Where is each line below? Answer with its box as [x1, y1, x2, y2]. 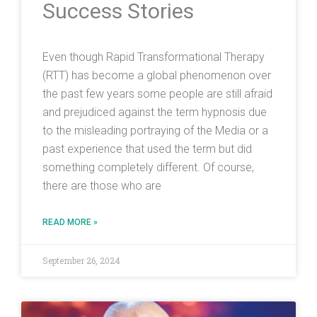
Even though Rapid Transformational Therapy [42, 50, 265, 64]
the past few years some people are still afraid [42, 87, 272, 101]
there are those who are [42, 179, 161, 193]
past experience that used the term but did [42, 142, 252, 156]
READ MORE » [42, 217, 98, 228]
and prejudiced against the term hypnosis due [42, 105, 267, 120]
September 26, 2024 [42, 255, 120, 267]
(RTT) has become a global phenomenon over [42, 69, 271, 83]
